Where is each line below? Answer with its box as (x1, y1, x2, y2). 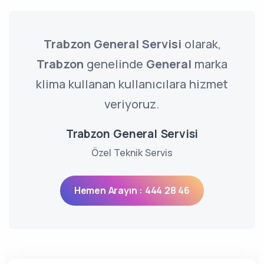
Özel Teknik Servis (91, 146, 173, 159)
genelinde (84, 56, 146, 72)
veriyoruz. (104, 96, 160, 112)
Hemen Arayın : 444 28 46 (74, 184, 190, 197)
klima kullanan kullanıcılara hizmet (36, 76, 228, 92)
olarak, (181, 36, 221, 52)
